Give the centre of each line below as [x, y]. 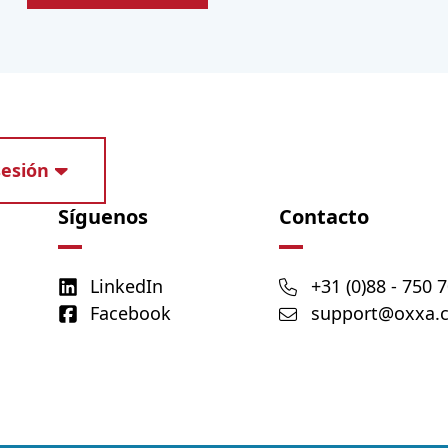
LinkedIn [127, 286]
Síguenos [103, 217]
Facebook [131, 313]
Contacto [324, 217]
